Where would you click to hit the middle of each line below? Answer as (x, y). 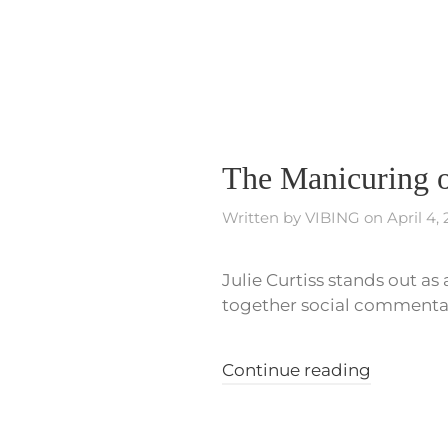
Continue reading (296, 369)
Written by (263, 217)
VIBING (332, 217)
